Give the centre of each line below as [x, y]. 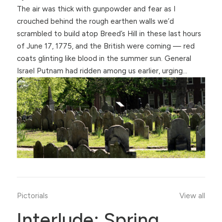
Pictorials [32, 195]
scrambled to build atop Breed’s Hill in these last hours [109, 34]
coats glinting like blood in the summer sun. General [104, 59]
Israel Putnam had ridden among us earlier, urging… [102, 71]
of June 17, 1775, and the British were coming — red [106, 46]
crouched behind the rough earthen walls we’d [95, 22]
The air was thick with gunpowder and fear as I [96, 9]
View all [192, 195]
